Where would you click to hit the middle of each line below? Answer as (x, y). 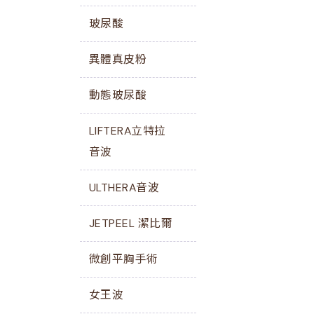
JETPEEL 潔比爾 (131, 224)
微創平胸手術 (123, 259)
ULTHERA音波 (124, 188)
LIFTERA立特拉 (127, 131)
